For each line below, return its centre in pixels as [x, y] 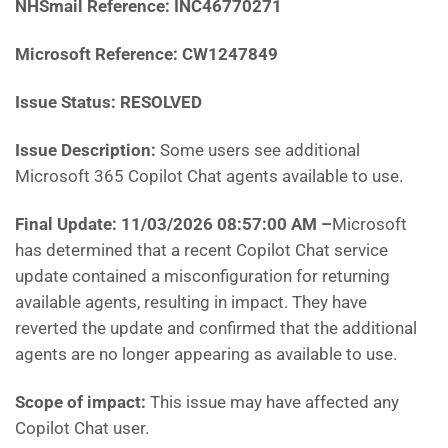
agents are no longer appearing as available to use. [206, 354]
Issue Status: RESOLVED [108, 102]
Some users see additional [258, 150]
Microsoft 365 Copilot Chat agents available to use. [209, 176]
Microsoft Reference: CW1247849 [146, 54]
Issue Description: [85, 150]
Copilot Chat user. [82, 428]
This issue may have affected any [274, 402]
